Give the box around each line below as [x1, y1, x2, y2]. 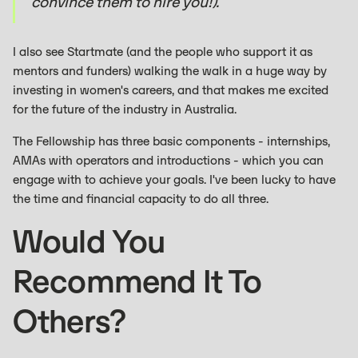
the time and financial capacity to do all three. [13, 191, 268, 206]
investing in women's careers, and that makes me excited [13, 82, 328, 97]
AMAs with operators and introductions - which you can [13, 153, 324, 168]
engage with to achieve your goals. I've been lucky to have [13, 172, 336, 187]
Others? [13, 301, 127, 341]
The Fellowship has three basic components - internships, [13, 133, 330, 149]
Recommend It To [13, 261, 262, 301]
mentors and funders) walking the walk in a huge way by [13, 63, 327, 78]
